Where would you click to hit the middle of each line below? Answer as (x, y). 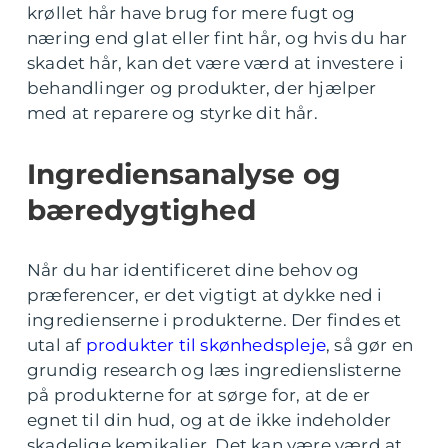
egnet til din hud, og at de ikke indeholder (209, 420)
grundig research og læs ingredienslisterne (214, 370)
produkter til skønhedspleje (206, 345)
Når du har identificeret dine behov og (193, 270)
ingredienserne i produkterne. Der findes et (214, 320)
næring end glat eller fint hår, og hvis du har (217, 38)
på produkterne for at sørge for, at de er (199, 395)
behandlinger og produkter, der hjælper (202, 88)
